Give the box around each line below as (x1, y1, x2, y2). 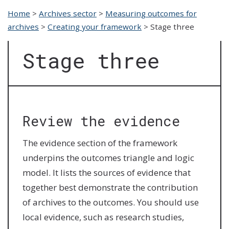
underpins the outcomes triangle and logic (22, 151, 195, 164)
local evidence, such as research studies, (22, 211, 185, 223)
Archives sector (39, 8, 97, 18)
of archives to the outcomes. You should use (22, 196, 199, 208)
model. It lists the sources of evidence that (22, 166, 191, 178)
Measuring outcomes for (105, 8, 197, 18)
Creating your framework (48, 21, 142, 32)
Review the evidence (22, 111, 180, 130)
